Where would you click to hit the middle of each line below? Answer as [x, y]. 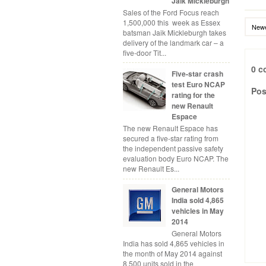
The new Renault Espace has [170, 128]
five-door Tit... [145, 52]
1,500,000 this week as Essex [172, 22]
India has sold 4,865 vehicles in [174, 243]
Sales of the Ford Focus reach [171, 12]
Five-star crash [197, 73]
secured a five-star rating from [171, 138]
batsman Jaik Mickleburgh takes [175, 32]
